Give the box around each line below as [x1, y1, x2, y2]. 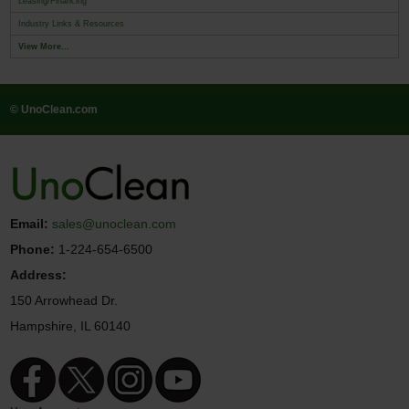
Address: [10, 267, 68, 283]
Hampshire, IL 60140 [10, 319, 131, 334]
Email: [10, 216, 49, 232]
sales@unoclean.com [52, 216, 177, 232]
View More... [18, 41, 70, 51]
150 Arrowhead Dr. [10, 293, 119, 309]
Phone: [10, 242, 56, 257]
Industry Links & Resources [18, 18, 125, 28]
